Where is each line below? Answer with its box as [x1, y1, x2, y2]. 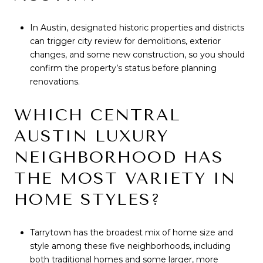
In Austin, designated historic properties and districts [29, 22, 244, 33]
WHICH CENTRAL [14, 104, 181, 124]
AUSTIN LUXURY [14, 126, 168, 146]
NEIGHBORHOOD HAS [14, 147, 224, 167]
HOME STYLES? [14, 189, 161, 209]
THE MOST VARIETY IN [14, 168, 236, 188]
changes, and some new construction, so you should [29, 49, 245, 60]
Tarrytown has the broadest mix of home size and [29, 227, 233, 238]
